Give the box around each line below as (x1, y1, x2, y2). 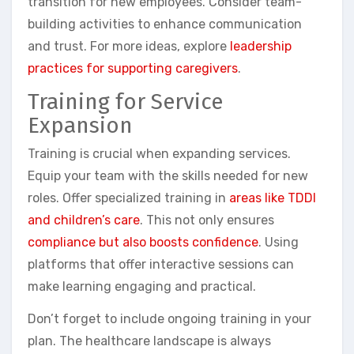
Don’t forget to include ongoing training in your (28, 311, 311, 326)
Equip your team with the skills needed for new (28, 168, 308, 183)
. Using (258, 234, 299, 250)
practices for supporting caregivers (28, 61, 238, 77)
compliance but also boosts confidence (28, 234, 258, 250)
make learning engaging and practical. (28, 278, 256, 294)
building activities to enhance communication (28, 17, 302, 32)
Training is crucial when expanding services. (28, 145, 291, 161)
